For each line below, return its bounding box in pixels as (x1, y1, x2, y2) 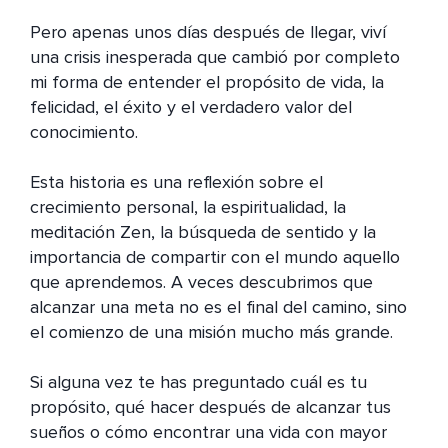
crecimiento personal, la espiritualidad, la (30, 196, 346, 219)
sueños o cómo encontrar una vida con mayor (30, 421, 387, 444)
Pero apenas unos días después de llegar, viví (30, 21, 386, 44)
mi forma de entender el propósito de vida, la (30, 71, 384, 94)
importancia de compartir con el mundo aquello (30, 246, 400, 269)
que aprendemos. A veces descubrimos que (30, 271, 373, 294)
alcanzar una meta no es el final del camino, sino (30, 296, 407, 319)
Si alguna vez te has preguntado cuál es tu (30, 371, 367, 394)
